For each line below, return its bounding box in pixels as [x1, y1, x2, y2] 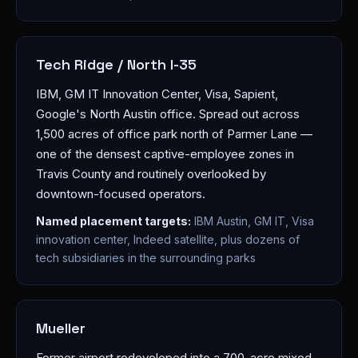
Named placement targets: [36, 214, 191, 228]
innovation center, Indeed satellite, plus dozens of [36, 233, 300, 246]
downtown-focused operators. [36, 186, 205, 201]
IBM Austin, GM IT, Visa [191, 214, 314, 228]
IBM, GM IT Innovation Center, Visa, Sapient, [36, 86, 278, 101]
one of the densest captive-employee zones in [36, 146, 294, 161]
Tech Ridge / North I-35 [36, 55, 197, 74]
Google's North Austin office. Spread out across [36, 106, 300, 121]
